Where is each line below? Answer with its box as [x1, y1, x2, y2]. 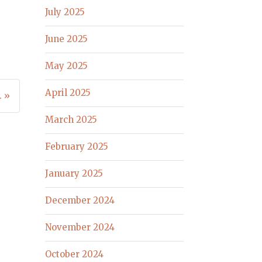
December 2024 [45, 195, 115, 206]
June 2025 [45, 33, 88, 45]
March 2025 [45, 114, 98, 126]
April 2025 [45, 87, 91, 99]
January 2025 [45, 168, 104, 180]
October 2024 [45, 249, 104, 260]
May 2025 [45, 60, 88, 72]
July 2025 [45, 6, 85, 18]
